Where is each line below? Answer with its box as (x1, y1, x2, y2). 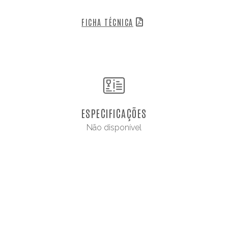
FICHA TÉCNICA (81, 16, 133, 27)
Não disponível (87, 122, 141, 132)
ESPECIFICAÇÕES (81, 106, 147, 120)
